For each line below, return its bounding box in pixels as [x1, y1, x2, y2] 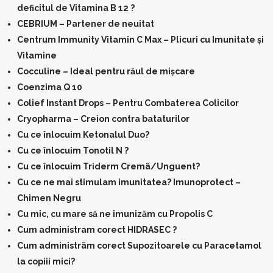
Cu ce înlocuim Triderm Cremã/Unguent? [17, 161, 200, 171]
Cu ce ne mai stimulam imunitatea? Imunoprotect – [17, 177, 241, 187]
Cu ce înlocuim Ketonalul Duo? [17, 130, 149, 140]
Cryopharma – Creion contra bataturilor [17, 114, 190, 124]
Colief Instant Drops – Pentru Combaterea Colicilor [17, 98, 239, 108]
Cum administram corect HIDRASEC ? [17, 225, 177, 235]
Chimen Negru [17, 193, 81, 203]
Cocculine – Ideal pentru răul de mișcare [17, 66, 195, 76]
